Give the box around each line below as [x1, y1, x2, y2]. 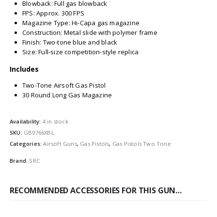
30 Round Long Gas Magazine [22, 91, 112, 100]
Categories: [10, 140, 44, 148]
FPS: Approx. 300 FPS [22, 9, 84, 18]
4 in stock [42, 117, 68, 125]
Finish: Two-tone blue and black [22, 38, 118, 47]
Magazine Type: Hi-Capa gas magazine [22, 18, 139, 28]
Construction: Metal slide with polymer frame [22, 28, 157, 37]
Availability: [10, 117, 43, 125]
